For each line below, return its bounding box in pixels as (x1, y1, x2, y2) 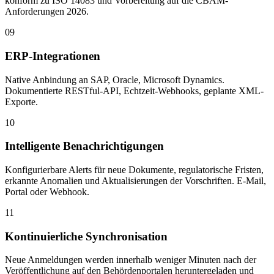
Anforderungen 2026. (5, 6, 89, 17)
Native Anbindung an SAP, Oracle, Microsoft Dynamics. (5, 74, 224, 85)
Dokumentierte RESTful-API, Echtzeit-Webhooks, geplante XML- (5, 85, 264, 96)
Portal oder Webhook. (5, 187, 89, 197)
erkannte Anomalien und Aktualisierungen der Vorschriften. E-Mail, (5, 176, 266, 186)
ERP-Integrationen (5, 49, 100, 62)
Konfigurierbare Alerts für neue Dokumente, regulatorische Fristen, (5, 165, 264, 175)
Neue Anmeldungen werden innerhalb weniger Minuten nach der (5, 254, 256, 265)
